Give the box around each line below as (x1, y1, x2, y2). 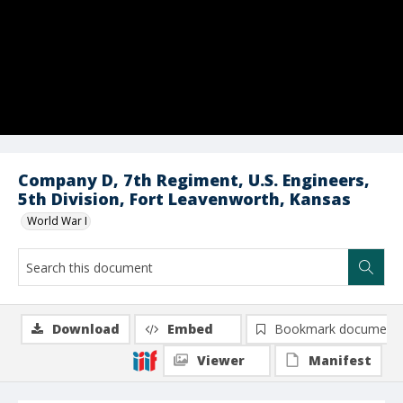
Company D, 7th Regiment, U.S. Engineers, (18, 169, 370, 191)
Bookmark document (274, 320, 399, 337)
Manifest (309, 352, 372, 369)
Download (52, 320, 120, 337)
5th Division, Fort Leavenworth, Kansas (18, 188, 351, 210)
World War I (27, 213, 87, 228)
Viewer (197, 352, 245, 369)
